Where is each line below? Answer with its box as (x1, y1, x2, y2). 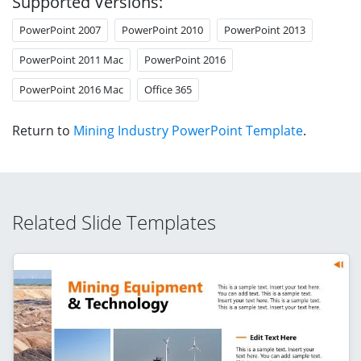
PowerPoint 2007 (19, 22, 101, 37)
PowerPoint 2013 (224, 22, 305, 37)
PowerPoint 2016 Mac (19, 81, 123, 97)
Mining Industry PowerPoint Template (73, 121, 303, 139)
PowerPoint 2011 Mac (19, 52, 123, 67)
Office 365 (144, 81, 192, 97)
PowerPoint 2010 (122, 22, 203, 37)
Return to (12, 121, 73, 139)
